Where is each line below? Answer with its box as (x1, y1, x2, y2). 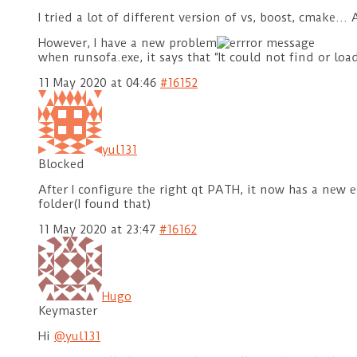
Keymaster (38, 304, 97, 319)
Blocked (38, 157, 84, 172)
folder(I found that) (38, 197, 151, 212)
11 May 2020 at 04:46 (38, 76, 156, 91)
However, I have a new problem (38, 36, 217, 51)
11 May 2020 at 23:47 (38, 222, 155, 237)
